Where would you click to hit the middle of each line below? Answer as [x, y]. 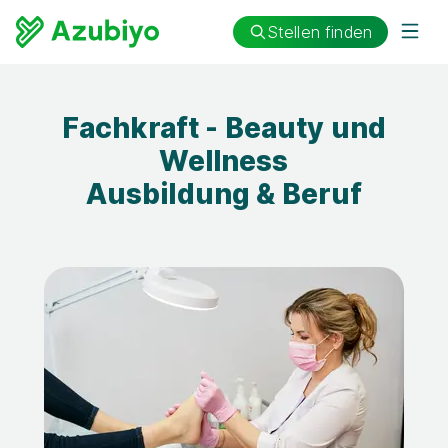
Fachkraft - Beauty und [224, 128]
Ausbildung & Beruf [224, 194]
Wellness [224, 161]
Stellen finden [319, 31]
